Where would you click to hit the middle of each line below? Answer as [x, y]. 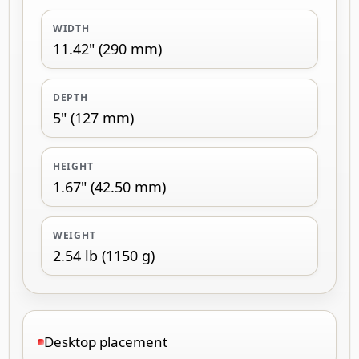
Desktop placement [106, 341]
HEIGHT [73, 166]
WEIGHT [75, 235]
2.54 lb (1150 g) [104, 255]
